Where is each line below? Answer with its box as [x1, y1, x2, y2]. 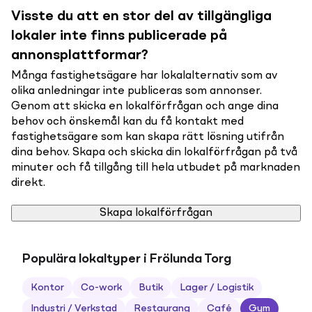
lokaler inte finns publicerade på [11, 29, 227, 43]
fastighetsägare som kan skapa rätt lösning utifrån [11, 132, 284, 143]
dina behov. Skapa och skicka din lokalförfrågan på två [11, 147, 297, 158]
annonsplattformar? [11, 49, 148, 63]
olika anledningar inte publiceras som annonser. [11, 86, 262, 97]
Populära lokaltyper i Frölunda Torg [22, 253, 231, 265]
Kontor [31, 283, 64, 292]
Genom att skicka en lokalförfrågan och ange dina [11, 101, 279, 112]
